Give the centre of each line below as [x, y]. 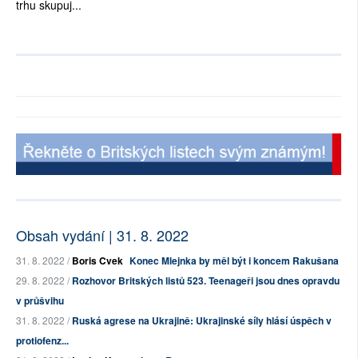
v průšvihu [40, 301]
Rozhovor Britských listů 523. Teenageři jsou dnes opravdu [206, 281]
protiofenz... [42, 341]
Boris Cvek [97, 261]
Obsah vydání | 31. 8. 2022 [102, 235]
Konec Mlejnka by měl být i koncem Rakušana [234, 261]
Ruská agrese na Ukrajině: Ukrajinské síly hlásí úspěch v [202, 321]
